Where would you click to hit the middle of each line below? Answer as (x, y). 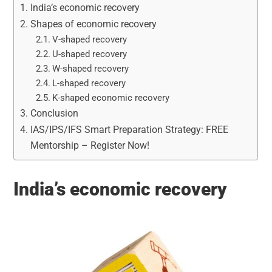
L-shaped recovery (89, 83)
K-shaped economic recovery (110, 97)
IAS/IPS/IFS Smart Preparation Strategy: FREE (129, 129)
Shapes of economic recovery (93, 24)
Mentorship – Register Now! (90, 145)
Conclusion (54, 113)
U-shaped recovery (89, 54)
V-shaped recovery (89, 39)
